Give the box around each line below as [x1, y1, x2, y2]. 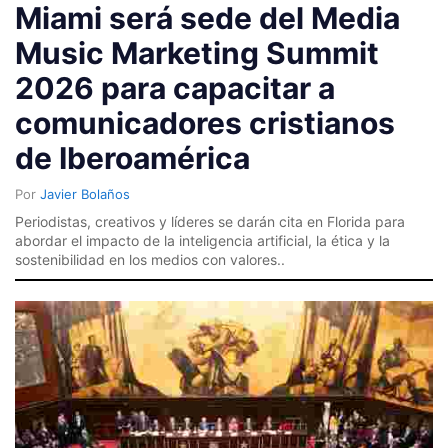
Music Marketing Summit [15, 35, 379, 72]
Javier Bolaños [40, 186, 130, 203]
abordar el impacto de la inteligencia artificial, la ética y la [15, 232, 390, 250]
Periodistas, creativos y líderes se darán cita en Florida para [15, 213, 405, 231]
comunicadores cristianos [15, 105, 395, 142]
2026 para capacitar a [15, 70, 335, 107]
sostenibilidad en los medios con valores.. [15, 251, 285, 269]
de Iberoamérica [15, 140, 250, 177]
